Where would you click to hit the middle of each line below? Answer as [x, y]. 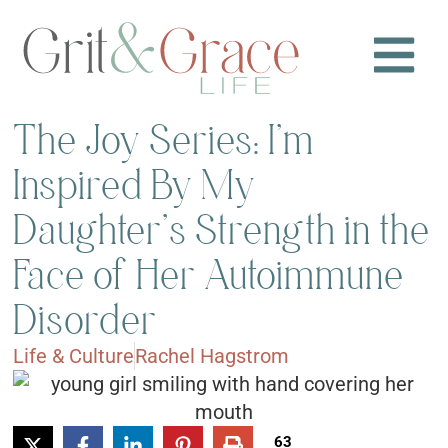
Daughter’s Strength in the [222, 230]
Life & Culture [74, 356]
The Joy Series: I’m [164, 140]
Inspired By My [135, 185]
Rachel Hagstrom [212, 356]
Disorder [85, 320]
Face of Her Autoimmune [209, 275]
